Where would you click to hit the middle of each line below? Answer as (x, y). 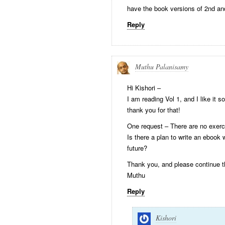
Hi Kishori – (144, 88)
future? (137, 148)
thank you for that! (154, 110)
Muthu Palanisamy (162, 67)
